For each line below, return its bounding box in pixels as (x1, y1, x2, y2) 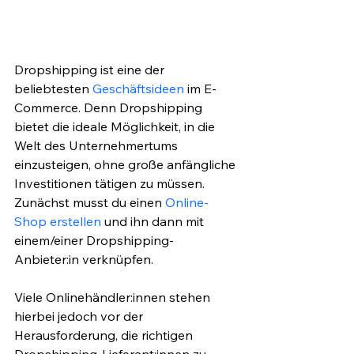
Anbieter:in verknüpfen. (14, 251, 160, 268)
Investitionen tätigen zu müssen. (14, 175, 208, 192)
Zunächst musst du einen (14, 194, 165, 211)
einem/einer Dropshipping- (14, 232, 174, 249)
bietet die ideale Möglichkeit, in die (14, 119, 218, 135)
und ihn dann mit (101, 213, 207, 230)
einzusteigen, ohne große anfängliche (14, 156, 239, 173)
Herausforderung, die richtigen (14, 327, 196, 344)
